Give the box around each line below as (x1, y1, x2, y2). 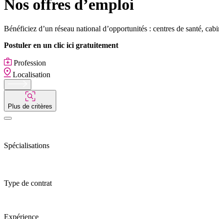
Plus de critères (8, 102, 52, 110)
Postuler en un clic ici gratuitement (4, 41, 118, 49)
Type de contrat (4, 178, 52, 187)
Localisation (11, 70, 50, 79)
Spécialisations (4, 141, 49, 150)
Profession (12, 58, 46, 67)
